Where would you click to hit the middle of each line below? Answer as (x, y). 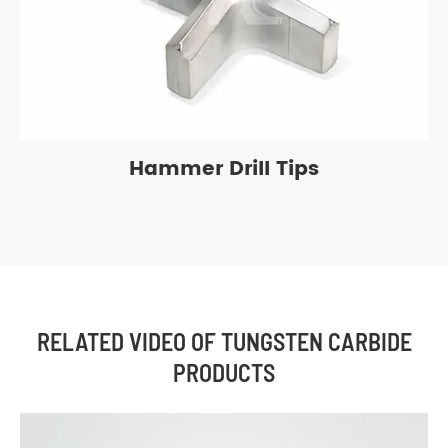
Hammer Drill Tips (224, 170)
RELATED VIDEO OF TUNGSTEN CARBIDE (224, 342)
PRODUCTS (224, 373)
